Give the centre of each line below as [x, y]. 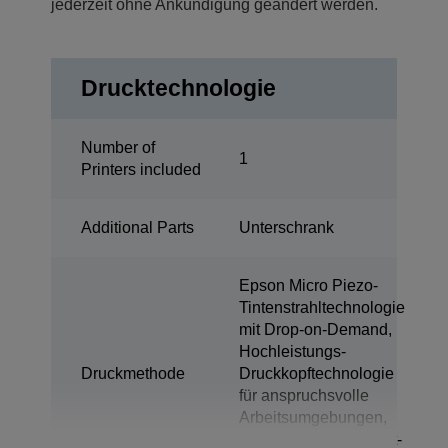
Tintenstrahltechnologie [322, 308]
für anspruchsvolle [304, 396]
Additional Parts [137, 228]
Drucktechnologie [178, 88]
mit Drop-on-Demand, [315, 330]
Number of [118, 148]
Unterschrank [286, 228]
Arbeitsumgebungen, [313, 418]
